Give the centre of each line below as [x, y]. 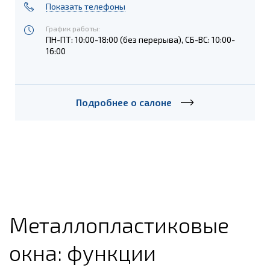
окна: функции [83, 252]
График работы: [73, 28]
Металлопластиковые [119, 224]
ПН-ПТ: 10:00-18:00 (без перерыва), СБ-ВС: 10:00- [141, 39]
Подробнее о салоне [124, 102]
